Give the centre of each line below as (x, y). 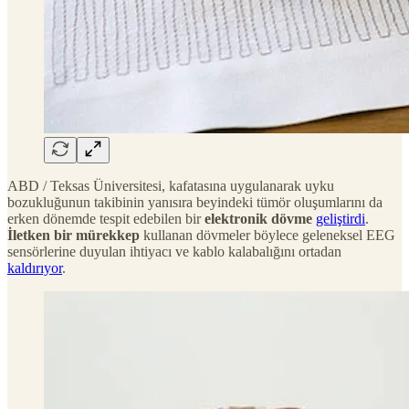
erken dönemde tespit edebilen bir (106, 219)
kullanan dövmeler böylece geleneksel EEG (267, 236)
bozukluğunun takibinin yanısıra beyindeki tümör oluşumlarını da (195, 203)
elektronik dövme (258, 219)
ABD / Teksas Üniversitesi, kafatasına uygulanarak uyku (171, 186)
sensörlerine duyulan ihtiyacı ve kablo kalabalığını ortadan (174, 252)
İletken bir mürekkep (73, 236)
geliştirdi (341, 219)
